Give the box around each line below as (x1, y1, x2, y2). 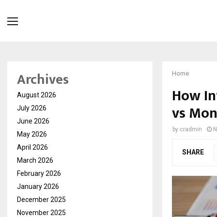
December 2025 (17, 196, 66, 204)
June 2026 (17, 117, 49, 125)
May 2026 (17, 130, 47, 139)
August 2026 (17, 91, 56, 99)
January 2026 (17, 183, 59, 191)
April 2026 (17, 143, 48, 152)
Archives (17, 68, 69, 92)
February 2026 (17, 170, 61, 178)
